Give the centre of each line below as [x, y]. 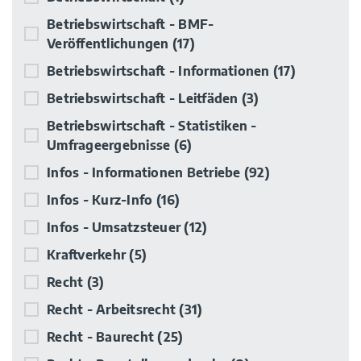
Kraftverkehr [88, 255]
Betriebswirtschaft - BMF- [131, 24]
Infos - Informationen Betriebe [145, 172]
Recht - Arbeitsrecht [113, 309]
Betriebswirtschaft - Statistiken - [152, 126]
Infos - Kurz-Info [102, 200]
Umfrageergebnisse [110, 145]
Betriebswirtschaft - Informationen [160, 71]
